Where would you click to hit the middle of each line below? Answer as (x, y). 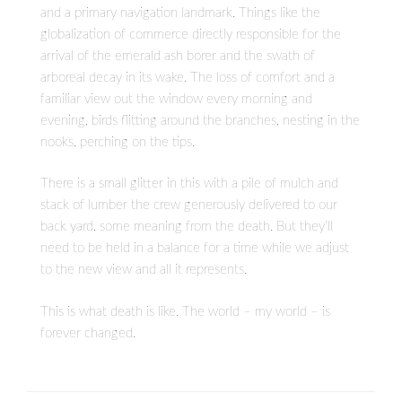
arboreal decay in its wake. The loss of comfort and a (188, 77)
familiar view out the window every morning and (176, 99)
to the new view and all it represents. (144, 270)
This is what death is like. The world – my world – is (185, 311)
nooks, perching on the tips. (119, 142)
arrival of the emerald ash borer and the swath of (178, 56)
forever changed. (88, 333)
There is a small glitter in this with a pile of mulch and (189, 184)
